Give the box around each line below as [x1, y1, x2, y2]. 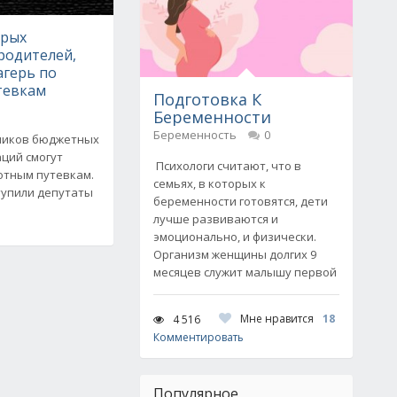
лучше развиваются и [153, 211, 278, 227]
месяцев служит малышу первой [153, 264, 337, 280]
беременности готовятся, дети [153, 193, 328, 209]
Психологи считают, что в [153, 158, 301, 174]
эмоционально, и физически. [153, 229, 316, 245]
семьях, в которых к [153, 175, 266, 191]
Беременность [153, 127, 237, 143]
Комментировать [153, 330, 244, 345]
